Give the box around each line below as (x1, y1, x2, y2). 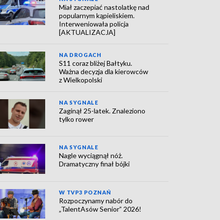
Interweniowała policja (59, 20, 129, 28)
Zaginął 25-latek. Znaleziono (59, 107, 146, 115)
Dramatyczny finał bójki (59, 160, 130, 168)
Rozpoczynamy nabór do (59, 196, 133, 205)
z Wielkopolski (59, 76, 103, 84)
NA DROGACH (59, 52, 102, 58)
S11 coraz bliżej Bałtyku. (59, 59, 133, 67)
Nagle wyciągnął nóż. (59, 151, 123, 160)
